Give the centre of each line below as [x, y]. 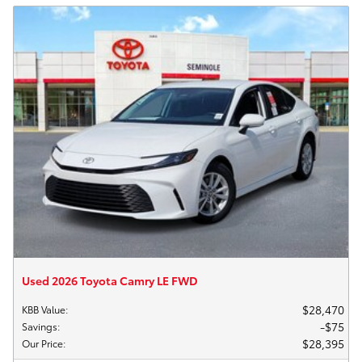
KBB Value [44, 309]
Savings [40, 326]
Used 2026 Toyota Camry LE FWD [110, 280]
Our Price [42, 343]
